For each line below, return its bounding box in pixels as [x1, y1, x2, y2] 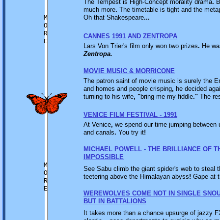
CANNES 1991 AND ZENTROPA [83, 32, 177, 40]
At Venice [83, 121, 111, 128]
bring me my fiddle [140, 93, 193, 100]
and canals [83, 129, 114, 136]
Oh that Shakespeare [83, 14, 144, 21]
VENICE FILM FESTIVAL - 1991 [83, 111, 177, 118]
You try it [116, 129, 144, 136]
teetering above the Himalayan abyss [83, 173, 189, 180]
